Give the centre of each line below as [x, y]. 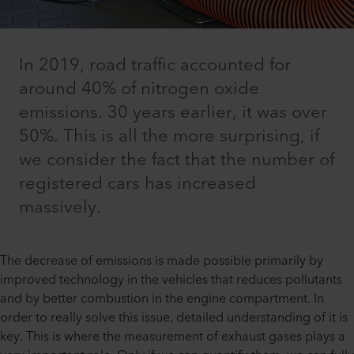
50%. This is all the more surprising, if [169, 137]
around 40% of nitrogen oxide [139, 89]
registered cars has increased [137, 184]
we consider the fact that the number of [177, 160]
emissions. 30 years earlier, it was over [173, 113]
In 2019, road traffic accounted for [155, 66]
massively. [60, 208]
